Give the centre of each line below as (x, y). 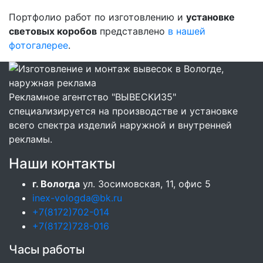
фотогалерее (38, 45)
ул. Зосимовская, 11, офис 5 (145, 183)
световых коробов (53, 31)
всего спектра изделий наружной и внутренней (120, 125)
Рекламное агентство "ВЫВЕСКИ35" (92, 97)
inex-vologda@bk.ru (77, 198)
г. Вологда (56, 183)
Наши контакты (62, 163)
